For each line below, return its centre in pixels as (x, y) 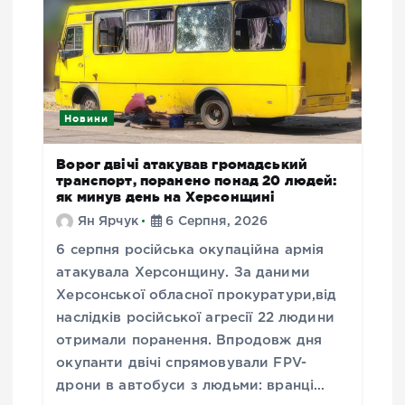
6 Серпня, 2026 (215, 221)
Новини (87, 118)
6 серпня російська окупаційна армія (190, 250)
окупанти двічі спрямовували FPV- (182, 363)
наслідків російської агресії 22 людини (195, 317)
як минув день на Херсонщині (166, 196)
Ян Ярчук (108, 221)
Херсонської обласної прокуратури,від (197, 295)
